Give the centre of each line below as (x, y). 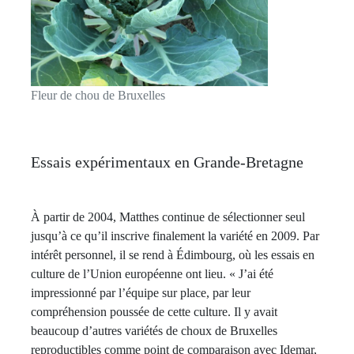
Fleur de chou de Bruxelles (98, 95)
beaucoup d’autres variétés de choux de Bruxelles (154, 330)
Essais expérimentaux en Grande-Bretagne (167, 162)
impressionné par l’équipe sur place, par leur (141, 292)
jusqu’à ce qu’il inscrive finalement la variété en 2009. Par (175, 235)
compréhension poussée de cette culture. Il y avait (154, 311)
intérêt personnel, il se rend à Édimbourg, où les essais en (173, 254)
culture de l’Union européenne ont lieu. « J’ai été (152, 273)
